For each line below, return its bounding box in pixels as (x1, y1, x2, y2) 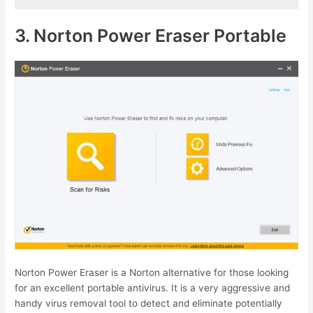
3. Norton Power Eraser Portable (15, 24, 287, 46)
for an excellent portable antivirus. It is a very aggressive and (15, 282, 291, 293)
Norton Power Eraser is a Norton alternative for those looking (15, 266, 289, 278)
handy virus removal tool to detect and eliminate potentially (15, 297, 283, 309)
